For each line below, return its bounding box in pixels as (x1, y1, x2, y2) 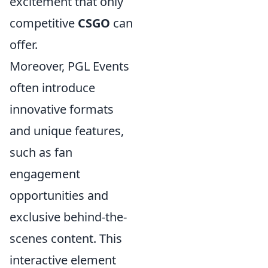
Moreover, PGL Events (10, 58, 129, 74)
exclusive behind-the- (10, 209, 127, 225)
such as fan (10, 144, 72, 160)
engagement (10, 166, 80, 182)
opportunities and (10, 187, 108, 203)
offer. (10, 36, 38, 53)
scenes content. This (10, 230, 122, 246)
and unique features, (10, 123, 124, 139)
